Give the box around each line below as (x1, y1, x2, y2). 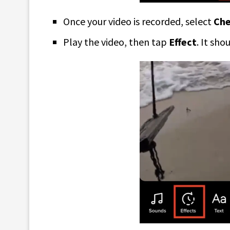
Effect (169, 35, 197, 49)
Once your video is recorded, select (63, 15, 214, 28)
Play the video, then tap (63, 35, 169, 49)
